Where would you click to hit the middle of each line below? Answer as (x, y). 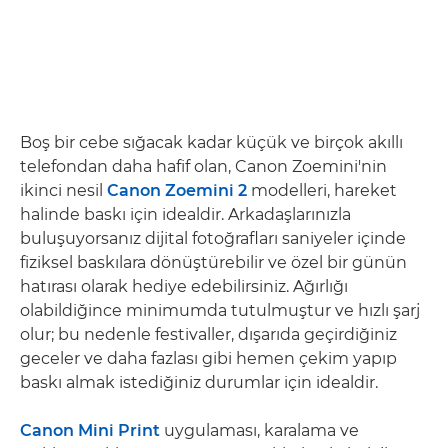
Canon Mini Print (90, 430)
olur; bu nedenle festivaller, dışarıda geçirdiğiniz (208, 334)
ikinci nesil (63, 190)
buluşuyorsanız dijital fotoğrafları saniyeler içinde (213, 238)
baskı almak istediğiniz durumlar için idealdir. (199, 382)
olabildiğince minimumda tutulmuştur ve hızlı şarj (220, 310)
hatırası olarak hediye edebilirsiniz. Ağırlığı (184, 286)
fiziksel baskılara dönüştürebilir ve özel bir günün (213, 262)
